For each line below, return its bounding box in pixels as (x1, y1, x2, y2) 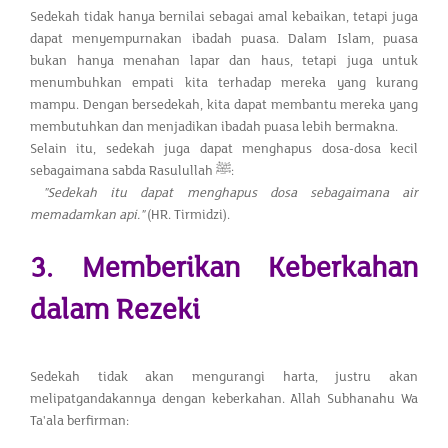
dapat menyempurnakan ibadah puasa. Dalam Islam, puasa (30, 30, 418, 47)
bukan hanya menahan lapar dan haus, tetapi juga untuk (30, 52, 418, 69)
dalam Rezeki (30, 293, 200, 327)
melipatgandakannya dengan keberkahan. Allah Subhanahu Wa (30, 390, 418, 407)
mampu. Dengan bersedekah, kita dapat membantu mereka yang (30, 96, 418, 113)
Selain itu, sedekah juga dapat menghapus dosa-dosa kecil (30, 140, 418, 157)
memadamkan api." (30, 206, 144, 223)
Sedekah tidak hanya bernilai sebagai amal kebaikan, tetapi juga (30, 8, 418, 25)
